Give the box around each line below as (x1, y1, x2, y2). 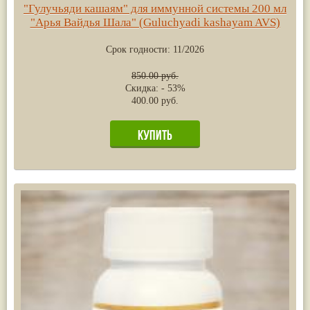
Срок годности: (106, 44, 173, 55)
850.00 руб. (131, 70, 179, 81)
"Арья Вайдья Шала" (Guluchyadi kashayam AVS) (30, 15, 280, 29)
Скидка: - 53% (125, 82, 185, 93)
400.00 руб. (131, 95, 179, 106)
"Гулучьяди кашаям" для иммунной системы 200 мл (24, 1, 286, 15)
